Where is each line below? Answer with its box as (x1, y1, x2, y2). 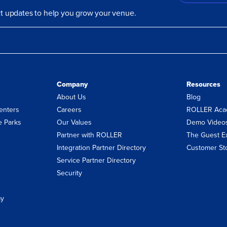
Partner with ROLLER (57, 129, 122, 140)
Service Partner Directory (57, 155, 136, 165)
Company (57, 79, 88, 90)
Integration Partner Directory (57, 142, 146, 153)
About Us (57, 91, 86, 102)
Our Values (57, 117, 92, 127)
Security (57, 167, 82, 178)
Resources (186, 79, 220, 90)
